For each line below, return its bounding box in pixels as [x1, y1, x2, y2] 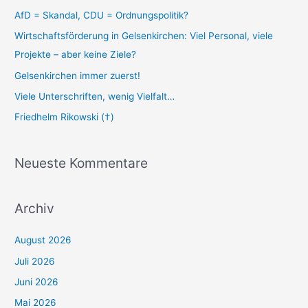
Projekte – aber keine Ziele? [14, 49, 137, 60]
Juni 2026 [14, 276, 59, 287]
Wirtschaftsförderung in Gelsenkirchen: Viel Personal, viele [14, 30, 274, 42]
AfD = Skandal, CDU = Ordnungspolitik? [14, 9, 189, 21]
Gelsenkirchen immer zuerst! [14, 69, 141, 81]
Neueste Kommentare [14, 154, 148, 171]
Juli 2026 [14, 255, 56, 267]
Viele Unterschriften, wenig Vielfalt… [14, 91, 175, 102]
